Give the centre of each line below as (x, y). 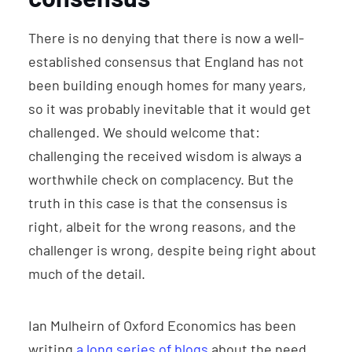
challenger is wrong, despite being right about (172, 250)
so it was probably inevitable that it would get (170, 109)
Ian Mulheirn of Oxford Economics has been (162, 326)
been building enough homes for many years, (167, 85)
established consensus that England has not (166, 62)
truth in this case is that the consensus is (158, 203)
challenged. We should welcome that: (144, 132)
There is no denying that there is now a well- (166, 38)
